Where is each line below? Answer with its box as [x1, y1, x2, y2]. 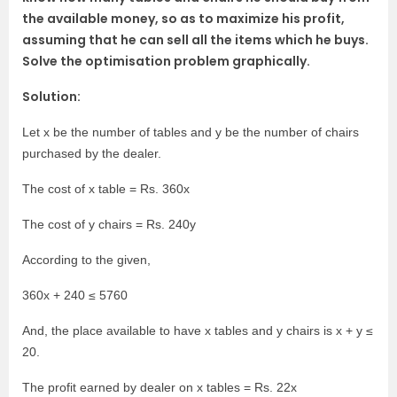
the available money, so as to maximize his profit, [22, 10, 345, 28]
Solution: [22, 88, 81, 106]
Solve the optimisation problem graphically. [22, 52, 310, 71]
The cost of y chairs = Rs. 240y [22, 217, 196, 232]
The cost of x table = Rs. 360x [22, 182, 190, 197]
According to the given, [22, 253, 151, 268]
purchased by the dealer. [22, 146, 161, 161]
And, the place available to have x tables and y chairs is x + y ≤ [22, 323, 373, 339]
